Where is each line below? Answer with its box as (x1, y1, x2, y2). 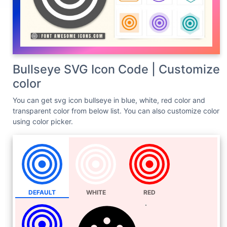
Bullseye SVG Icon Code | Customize (13, 61, 220, 77)
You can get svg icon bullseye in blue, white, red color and (13, 95, 205, 104)
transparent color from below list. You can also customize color (13, 106, 219, 115)
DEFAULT (28, 188, 56, 196)
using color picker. (13, 117, 73, 126)
